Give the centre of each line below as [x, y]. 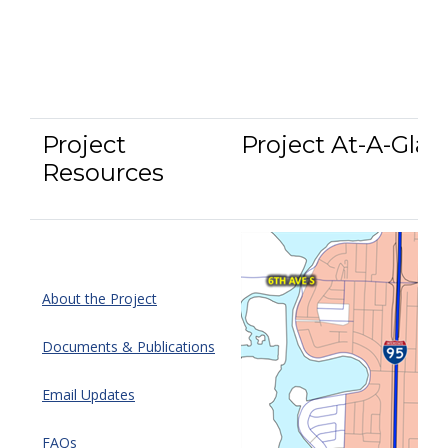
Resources [103, 172]
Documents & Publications [128, 346]
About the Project [99, 298]
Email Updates [88, 394]
